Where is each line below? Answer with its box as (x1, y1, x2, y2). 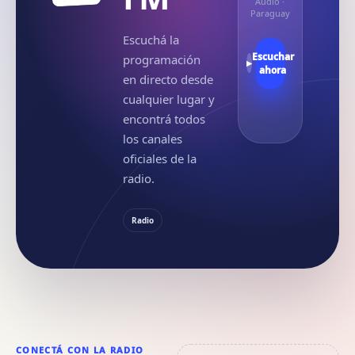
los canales (122, 131, 182, 147)
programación (122, 52, 200, 67)
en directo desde (122, 71, 213, 87)
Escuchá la (122, 32, 179, 48)
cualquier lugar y (122, 91, 215, 107)
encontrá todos (122, 111, 205, 127)
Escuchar (251, 49, 294, 63)
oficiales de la (122, 151, 197, 166)
